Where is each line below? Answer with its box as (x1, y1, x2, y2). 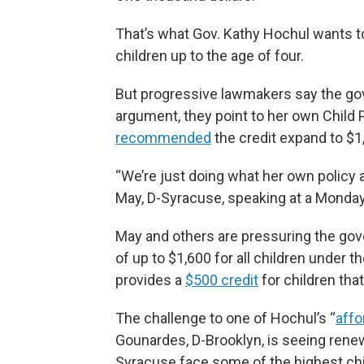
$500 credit (185, 271, 258, 288)
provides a (115, 271, 185, 288)
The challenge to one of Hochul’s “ (115, 310, 336, 327)
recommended (115, 129, 211, 146)
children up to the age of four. (115, 47, 304, 64)
